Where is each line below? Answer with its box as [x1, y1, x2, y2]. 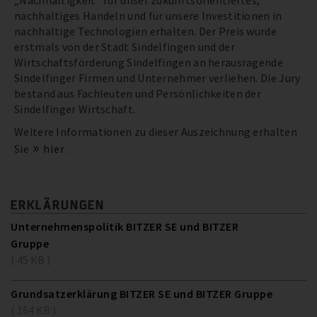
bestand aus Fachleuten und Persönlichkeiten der [14, 86, 262, 101]
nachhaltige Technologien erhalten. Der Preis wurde [14, 24, 277, 39]
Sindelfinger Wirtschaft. [14, 102, 136, 117]
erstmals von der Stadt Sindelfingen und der [14, 40, 235, 54]
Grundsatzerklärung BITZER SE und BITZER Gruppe [11, 287, 272, 301]
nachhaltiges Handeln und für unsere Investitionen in [14, 8, 282, 23]
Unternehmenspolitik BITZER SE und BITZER [11, 219, 238, 234]
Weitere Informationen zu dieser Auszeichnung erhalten [14, 125, 297, 139]
